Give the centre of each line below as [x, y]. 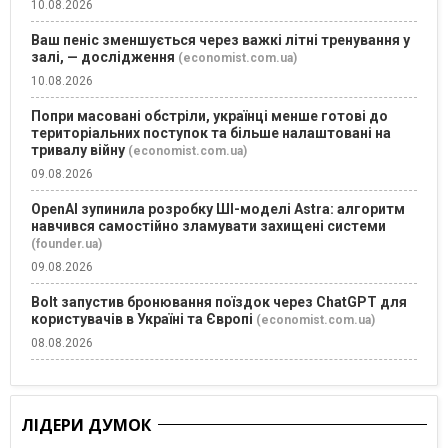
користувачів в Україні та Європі [142, 318]
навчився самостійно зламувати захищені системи [208, 225]
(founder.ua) [66, 243]
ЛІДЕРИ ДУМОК [86, 424]
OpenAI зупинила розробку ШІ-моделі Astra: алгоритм [218, 208]
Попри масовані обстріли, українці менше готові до [209, 115]
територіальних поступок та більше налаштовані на [211, 132]
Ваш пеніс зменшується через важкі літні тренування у [220, 39]
